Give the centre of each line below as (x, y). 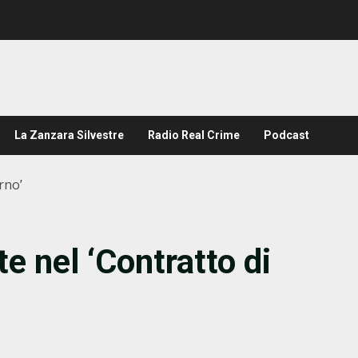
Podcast (286, 135)
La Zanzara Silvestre (69, 135)
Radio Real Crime (194, 135)
